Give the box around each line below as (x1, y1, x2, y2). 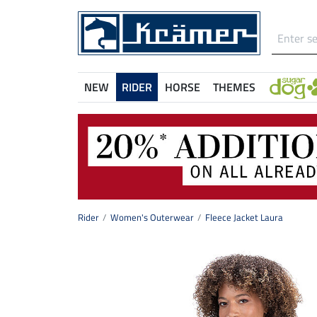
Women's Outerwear (110, 210, 194, 225)
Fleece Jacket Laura (205, 210, 283, 225)
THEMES (213, 79, 255, 96)
